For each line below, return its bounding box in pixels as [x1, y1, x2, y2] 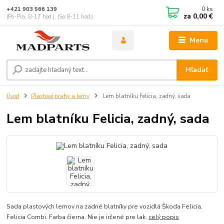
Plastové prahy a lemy [31, 92, 89, 100]
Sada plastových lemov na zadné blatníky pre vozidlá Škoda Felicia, [6, 202, 203, 210]
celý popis [148, 212, 179, 221]
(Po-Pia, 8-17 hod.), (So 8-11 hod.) [6, 12, 93, 20]
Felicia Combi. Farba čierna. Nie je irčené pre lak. [6, 212, 149, 221]
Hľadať [185, 65, 208, 75]
